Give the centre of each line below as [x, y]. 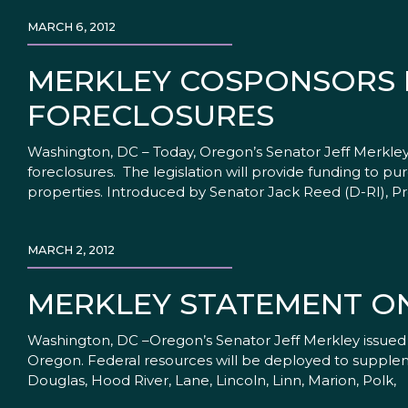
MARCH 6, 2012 [71, 27]
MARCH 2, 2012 [71, 250]
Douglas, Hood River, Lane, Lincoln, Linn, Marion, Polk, [212, 381]
